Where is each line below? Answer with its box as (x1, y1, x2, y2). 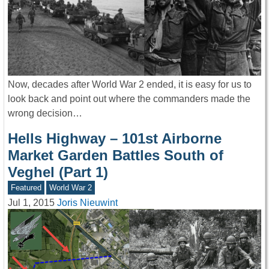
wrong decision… (8, 107, 82, 118)
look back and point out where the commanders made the (8, 93, 250, 104)
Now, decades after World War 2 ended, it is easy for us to (8, 79, 252, 89)
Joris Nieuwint (57, 198, 118, 208)
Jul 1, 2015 (8, 198, 55, 208)
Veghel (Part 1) (8, 163, 108, 180)
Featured (10, 183, 41, 192)
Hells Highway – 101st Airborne (8, 130, 222, 147)
